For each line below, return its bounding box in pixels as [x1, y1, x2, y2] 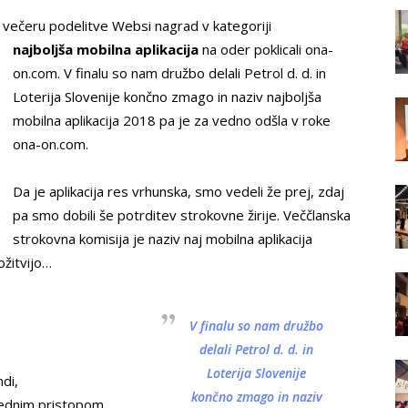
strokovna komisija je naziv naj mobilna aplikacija [13, 229, 312, 248]
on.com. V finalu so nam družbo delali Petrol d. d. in [13, 64, 326, 82]
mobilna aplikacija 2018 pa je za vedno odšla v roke [13, 111, 331, 129]
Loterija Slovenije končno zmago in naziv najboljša [13, 87, 321, 106]
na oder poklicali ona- [199, 40, 333, 58]
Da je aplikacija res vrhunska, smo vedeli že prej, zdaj [13, 182, 344, 200]
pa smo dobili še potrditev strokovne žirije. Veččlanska [13, 206, 351, 224]
